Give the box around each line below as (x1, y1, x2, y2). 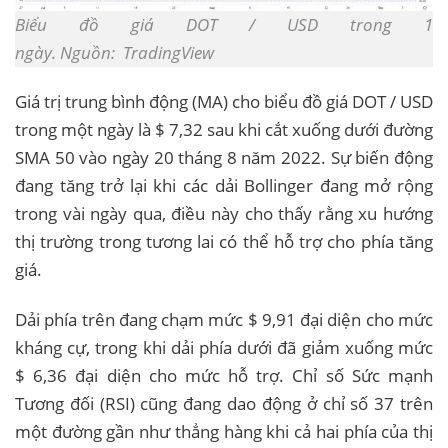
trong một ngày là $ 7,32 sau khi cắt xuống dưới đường (15, 118, 433, 142)
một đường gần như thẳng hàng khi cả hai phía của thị (15, 420, 433, 444)
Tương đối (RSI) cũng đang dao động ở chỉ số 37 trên (15, 392, 433, 416)
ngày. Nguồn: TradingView (15, 40, 214, 64)
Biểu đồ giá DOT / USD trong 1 (15, 12, 433, 36)
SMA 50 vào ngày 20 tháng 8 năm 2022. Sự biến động (15, 146, 433, 170)
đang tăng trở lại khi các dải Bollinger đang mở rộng (15, 174, 433, 198)
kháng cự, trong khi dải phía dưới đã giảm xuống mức (15, 336, 433, 360)
